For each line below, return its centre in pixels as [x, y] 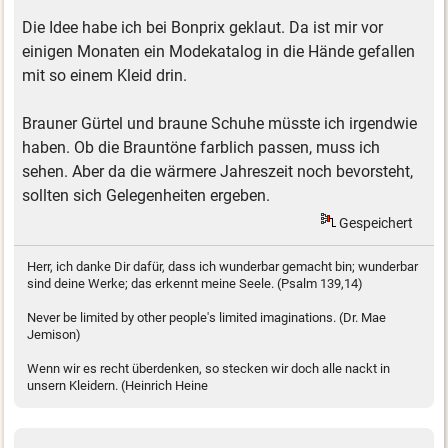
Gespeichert [375, 222]
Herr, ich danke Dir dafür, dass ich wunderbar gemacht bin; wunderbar [223, 267]
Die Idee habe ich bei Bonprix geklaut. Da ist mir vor [203, 28]
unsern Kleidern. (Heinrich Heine [118, 386]
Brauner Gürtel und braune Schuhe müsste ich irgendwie [220, 124]
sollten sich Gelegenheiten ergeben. [146, 196]
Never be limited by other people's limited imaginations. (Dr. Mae [207, 318]
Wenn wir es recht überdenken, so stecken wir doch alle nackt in [209, 369]
